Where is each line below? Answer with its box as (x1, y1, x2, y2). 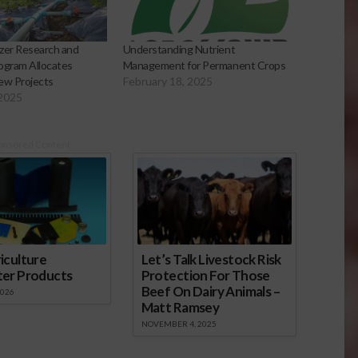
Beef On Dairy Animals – (141, 282, 280, 300)
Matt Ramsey (141, 298, 220, 316)
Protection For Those (141, 266, 270, 284)
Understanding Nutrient (122, 42, 236, 57)
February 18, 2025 (122, 74, 213, 89)
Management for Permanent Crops (122, 58, 286, 73)
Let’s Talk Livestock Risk (141, 250, 281, 268)
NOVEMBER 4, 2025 (141, 318, 217, 328)
